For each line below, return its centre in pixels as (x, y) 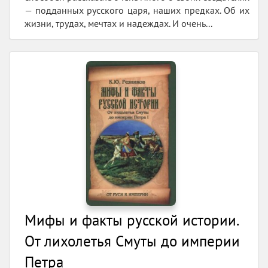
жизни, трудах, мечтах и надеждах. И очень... (118, 24)
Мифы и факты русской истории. (131, 220)
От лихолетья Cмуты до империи (132, 241)
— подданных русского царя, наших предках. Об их (137, 10)
